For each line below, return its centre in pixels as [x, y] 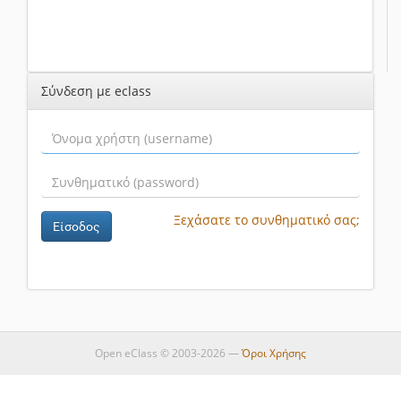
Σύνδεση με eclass [96, 91]
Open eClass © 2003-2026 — [168, 353]
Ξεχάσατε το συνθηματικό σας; [267, 220]
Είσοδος [77, 227]
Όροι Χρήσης [274, 353]
